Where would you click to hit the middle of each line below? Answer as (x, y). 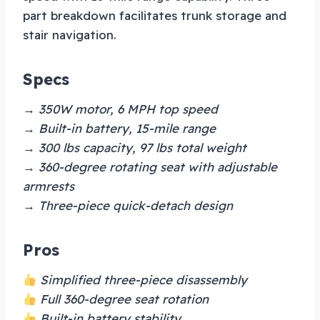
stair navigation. (70, 35)
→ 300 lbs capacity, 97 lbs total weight (135, 148)
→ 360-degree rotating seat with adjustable (150, 167)
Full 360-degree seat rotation (123, 299)
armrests (49, 186)
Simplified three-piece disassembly (142, 280)
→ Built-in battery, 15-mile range (119, 129)
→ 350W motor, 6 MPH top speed (120, 109)
